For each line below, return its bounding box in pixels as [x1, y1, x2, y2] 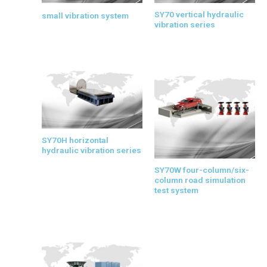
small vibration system [42, 11, 129, 21]
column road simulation [154, 175, 246, 185]
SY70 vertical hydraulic [154, 10, 244, 20]
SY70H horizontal [42, 135, 108, 145]
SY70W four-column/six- [154, 164, 249, 175]
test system [154, 185, 198, 195]
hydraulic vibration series [42, 145, 141, 156]
